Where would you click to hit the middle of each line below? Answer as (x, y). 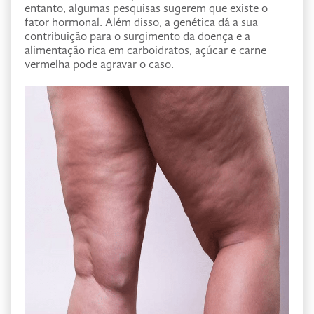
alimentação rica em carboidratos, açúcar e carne (145, 51)
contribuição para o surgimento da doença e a (137, 37)
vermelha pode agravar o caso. (99, 65)
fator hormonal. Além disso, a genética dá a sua (141, 23)
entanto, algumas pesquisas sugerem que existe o (146, 9)
